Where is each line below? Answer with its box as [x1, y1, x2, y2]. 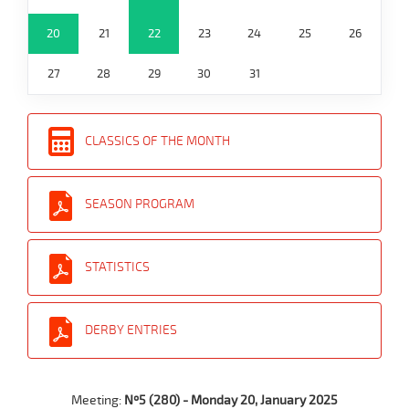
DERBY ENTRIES [85, 322, 177, 338]
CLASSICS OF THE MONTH [85, 133, 230, 149]
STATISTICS [85, 259, 150, 275]
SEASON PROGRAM [85, 196, 194, 212]
